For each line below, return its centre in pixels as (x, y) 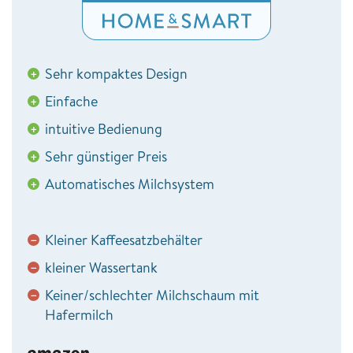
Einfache (71, 101)
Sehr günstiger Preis (106, 156)
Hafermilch (79, 314)
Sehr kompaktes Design (116, 73)
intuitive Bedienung (104, 128)
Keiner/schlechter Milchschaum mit (152, 295)
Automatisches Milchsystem (130, 184)
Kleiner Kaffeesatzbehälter (124, 240)
